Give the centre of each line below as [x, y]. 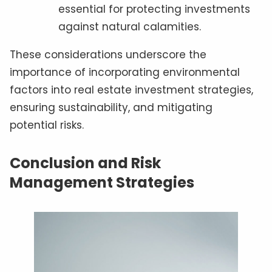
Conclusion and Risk [85, 163]
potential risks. [47, 125]
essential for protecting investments [154, 9]
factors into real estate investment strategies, [131, 90]
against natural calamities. [130, 26]
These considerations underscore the [108, 54]
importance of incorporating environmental [125, 72]
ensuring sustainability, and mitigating [111, 107]
